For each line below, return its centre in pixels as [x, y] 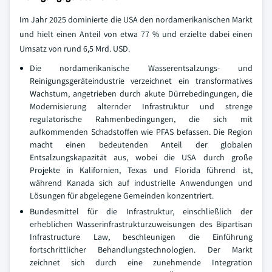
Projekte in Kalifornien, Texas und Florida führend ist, [141, 170]
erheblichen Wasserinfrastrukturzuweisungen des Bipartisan [141, 224]
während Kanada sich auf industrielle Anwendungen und [141, 183]
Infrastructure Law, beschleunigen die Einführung [141, 237]
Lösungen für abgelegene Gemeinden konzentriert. [122, 196]
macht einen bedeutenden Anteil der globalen [141, 145]
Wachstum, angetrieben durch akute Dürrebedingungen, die [141, 94]
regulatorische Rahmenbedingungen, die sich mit [141, 119]
